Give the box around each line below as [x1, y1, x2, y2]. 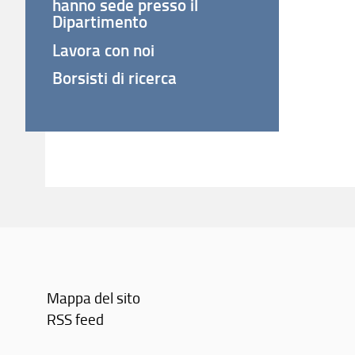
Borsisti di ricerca [52, 66, 177, 90]
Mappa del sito [47, 286, 141, 308]
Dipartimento [52, 10, 148, 34]
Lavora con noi [52, 37, 155, 62]
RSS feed [47, 307, 105, 330]
